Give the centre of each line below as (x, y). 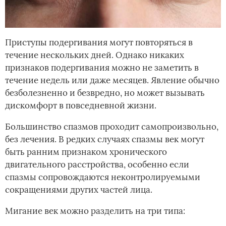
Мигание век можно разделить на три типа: (95, 211)
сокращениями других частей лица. (79, 189)
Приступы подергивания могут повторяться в (99, 42)
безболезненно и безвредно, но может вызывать (105, 93)
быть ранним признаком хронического (86, 152)
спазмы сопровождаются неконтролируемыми (103, 177)
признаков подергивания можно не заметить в (102, 67)
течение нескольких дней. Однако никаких (95, 55)
